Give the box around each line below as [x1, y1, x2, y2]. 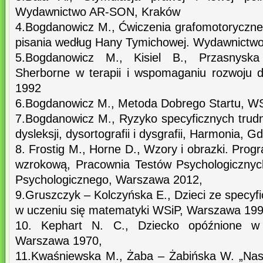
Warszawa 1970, [15, 234, 102, 248]
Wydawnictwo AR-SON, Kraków [15, 5, 180, 19]
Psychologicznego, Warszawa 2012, [15, 173, 203, 187]
